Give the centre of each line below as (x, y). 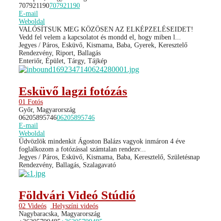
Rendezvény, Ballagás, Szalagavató (67, 165)
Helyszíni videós (74, 206)
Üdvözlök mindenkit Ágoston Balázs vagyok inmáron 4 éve (102, 141)
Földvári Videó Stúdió (77, 195)
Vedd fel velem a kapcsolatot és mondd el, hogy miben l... (100, 37)
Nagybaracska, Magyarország (59, 214)
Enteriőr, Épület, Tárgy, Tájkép (63, 61)
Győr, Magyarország (47, 110)
